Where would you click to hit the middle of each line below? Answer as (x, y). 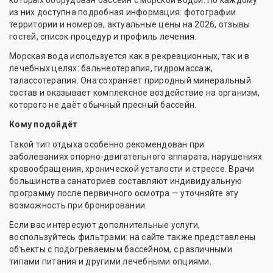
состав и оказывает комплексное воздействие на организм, (134, 93)
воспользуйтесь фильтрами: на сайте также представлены (133, 237)
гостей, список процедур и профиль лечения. (103, 37)
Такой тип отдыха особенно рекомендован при (107, 144)
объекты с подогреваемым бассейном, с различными (121, 249)
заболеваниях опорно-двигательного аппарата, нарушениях (136, 157)
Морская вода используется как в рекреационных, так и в (129, 56)
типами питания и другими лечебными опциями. (110, 261)
